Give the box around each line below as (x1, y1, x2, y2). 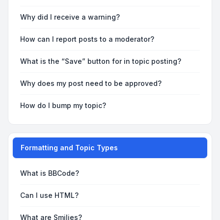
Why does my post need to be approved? (20, 79, 162, 87)
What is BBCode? (20, 169, 79, 177)
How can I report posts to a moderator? (20, 35, 154, 43)
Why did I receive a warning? (20, 13, 120, 21)
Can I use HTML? (20, 191, 79, 199)
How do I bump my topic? (20, 101, 106, 110)
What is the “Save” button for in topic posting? (20, 57, 181, 65)
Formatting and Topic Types (21, 143, 118, 152)
